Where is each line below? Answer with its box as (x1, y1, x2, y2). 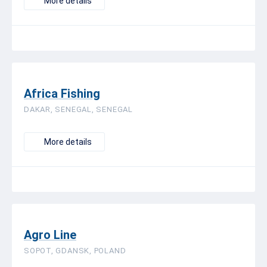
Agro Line (24, 228, 76, 242)
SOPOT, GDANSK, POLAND (24, 246, 126, 255)
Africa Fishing (24, 86, 100, 101)
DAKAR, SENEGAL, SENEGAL (24, 105, 133, 114)
